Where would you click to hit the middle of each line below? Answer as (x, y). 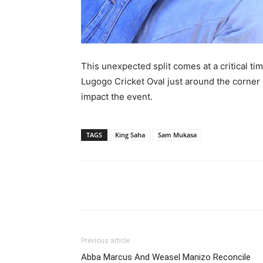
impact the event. (117, 97)
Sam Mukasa (177, 135)
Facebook (193, 186)
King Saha (130, 135)
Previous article (105, 241)
